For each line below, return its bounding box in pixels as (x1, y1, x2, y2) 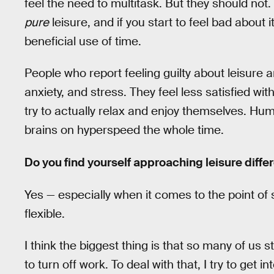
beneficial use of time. (24, 33, 141, 49)
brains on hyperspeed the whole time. (24, 122, 224, 138)
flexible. (24, 206, 65, 221)
